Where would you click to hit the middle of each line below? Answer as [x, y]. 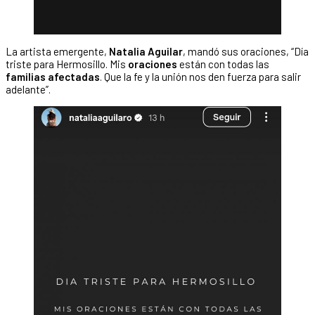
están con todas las [224, 64]
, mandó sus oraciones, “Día [246, 52]
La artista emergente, [57, 52]
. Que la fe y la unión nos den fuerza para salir [200, 77]
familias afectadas [53, 77]
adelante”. [28, 90]
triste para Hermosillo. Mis [67, 64]
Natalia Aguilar [146, 52]
